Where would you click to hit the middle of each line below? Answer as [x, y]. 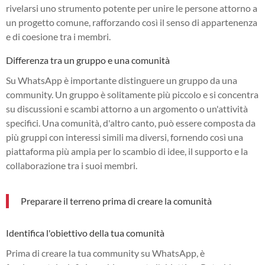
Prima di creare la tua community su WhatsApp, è [105, 253]
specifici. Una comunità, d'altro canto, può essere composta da [131, 122]
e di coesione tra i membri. [58, 36]
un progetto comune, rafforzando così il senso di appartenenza [132, 22]
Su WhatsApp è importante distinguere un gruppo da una [122, 80]
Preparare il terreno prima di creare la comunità [116, 201]
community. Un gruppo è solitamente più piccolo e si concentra [132, 94]
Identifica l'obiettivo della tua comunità [85, 232]
